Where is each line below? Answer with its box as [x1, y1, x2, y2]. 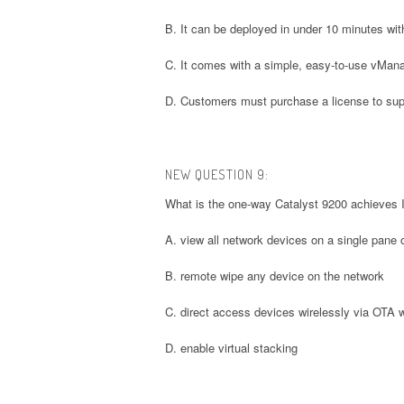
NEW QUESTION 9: [165, 165, 269, 183]
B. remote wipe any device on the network [165, 266, 384, 284]
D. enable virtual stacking [165, 338, 298, 356]
